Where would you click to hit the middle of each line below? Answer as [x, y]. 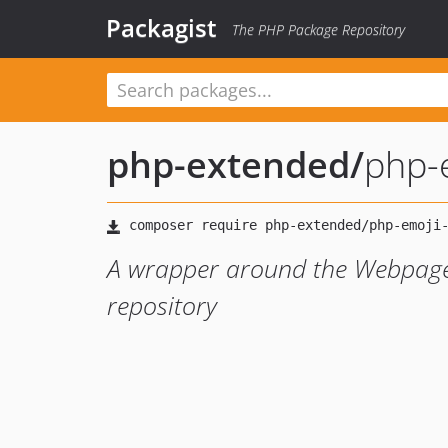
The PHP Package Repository [318, 29]
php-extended [228, 164]
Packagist [161, 27]
